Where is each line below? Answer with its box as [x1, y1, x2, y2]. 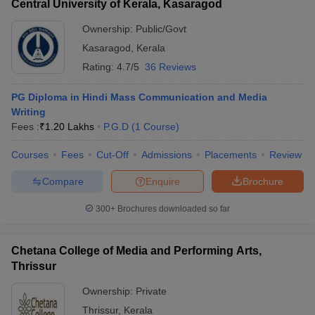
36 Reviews [145, 61, 196, 72]
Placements [205, 149, 257, 160]
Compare [41, 175, 84, 187]
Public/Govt [136, 23, 186, 34]
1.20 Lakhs [45, 121, 94, 132]
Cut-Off [96, 149, 129, 160]
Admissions [141, 149, 192, 160]
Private [136, 285, 167, 297]
